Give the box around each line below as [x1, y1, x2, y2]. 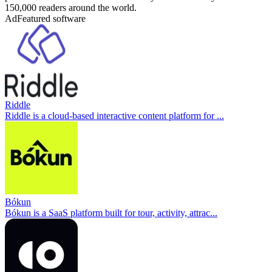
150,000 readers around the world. [5, 2, 137, 13]
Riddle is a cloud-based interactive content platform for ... [5, 110, 224, 121]
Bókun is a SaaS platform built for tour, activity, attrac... [5, 208, 217, 219]
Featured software [17, 13, 86, 24]
